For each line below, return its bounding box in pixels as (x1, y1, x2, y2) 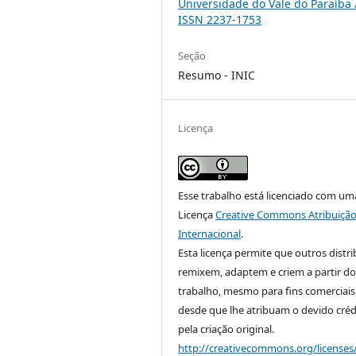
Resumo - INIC (178, 67, 256, 83)
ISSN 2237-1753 (178, 11, 262, 27)
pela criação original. (178, 321, 275, 336)
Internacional (178, 226, 242, 241)
